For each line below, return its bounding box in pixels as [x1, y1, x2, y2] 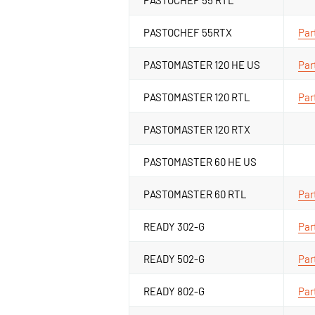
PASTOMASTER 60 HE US [143, 155, 257, 168]
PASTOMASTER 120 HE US [143, 58, 260, 71]
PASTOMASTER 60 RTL [143, 187, 247, 200]
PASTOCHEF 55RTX [143, 25, 232, 39]
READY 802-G [143, 284, 205, 297]
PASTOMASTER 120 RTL [143, 90, 250, 103]
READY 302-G [143, 219, 205, 233]
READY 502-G [143, 252, 205, 265]
